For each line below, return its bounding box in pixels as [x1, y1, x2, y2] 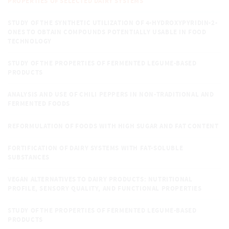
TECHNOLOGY [8, 36, 52, 46]
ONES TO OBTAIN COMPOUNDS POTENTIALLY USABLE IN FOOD [8, 27, 207, 37]
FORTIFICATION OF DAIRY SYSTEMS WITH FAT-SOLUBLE [8, 143, 184, 153]
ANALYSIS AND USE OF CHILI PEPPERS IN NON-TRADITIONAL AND [8, 89, 214, 99]
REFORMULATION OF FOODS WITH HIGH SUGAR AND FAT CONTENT [8, 121, 219, 131]
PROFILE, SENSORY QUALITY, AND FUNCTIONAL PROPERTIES [8, 184, 202, 193]
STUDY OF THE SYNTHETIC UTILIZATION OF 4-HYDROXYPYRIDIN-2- [8, 18, 218, 28]
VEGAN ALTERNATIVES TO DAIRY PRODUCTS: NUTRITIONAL [8, 174, 193, 184]
